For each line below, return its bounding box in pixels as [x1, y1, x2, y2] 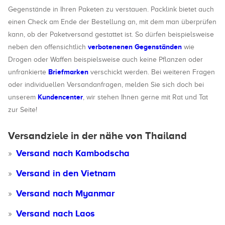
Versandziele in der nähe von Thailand [8, 130, 187, 141]
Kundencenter [38, 93, 83, 101]
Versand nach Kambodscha [16, 148, 130, 158]
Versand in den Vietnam [16, 168, 116, 178]
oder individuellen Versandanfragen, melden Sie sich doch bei [8, 81, 204, 88]
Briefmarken [48, 68, 88, 76]
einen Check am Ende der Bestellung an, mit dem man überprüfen [8, 18, 216, 26]
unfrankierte [8, 68, 48, 76]
